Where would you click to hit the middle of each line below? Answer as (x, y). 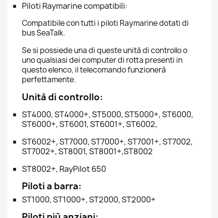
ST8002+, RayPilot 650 (64, 169)
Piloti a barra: (52, 186)
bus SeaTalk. (44, 33)
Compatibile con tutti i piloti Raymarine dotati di (105, 23)
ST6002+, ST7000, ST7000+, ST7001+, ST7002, (107, 142)
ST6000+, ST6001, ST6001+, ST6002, (90, 124)
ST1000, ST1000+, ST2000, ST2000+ (89, 200)
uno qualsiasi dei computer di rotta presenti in (102, 60)
